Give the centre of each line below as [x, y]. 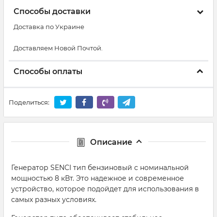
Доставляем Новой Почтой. [58, 48]
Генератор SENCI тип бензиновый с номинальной [100, 167]
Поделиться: [29, 102]
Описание [111, 142]
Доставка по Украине [49, 27]
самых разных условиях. [54, 199]
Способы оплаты [48, 71]
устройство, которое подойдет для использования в [105, 189]
